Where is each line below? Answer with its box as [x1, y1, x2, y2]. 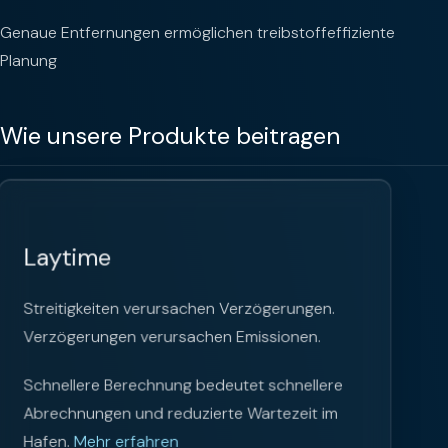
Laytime [23, 240, 112, 273]
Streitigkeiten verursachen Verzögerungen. [23, 297, 335, 319]
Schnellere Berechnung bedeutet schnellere [23, 374, 343, 396]
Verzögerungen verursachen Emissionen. [23, 325, 321, 347]
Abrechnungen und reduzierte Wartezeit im [23, 402, 338, 424]
